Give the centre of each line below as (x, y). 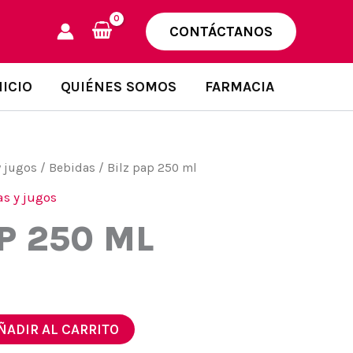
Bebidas (72, 168)
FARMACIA (240, 87)
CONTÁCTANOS (221, 32)
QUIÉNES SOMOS (119, 87)
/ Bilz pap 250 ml (146, 168)
